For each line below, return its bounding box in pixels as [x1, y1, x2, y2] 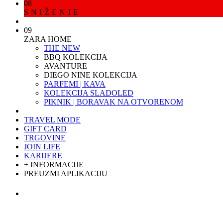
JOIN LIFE [24, 142, 60, 151]
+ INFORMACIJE [24, 160, 84, 169]
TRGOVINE [24, 133, 66, 142]
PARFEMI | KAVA [44, 80, 106, 88]
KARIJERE [24, 151, 62, 160]
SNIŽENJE [24, 8, 81, 16]
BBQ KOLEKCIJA [44, 53, 108, 61]
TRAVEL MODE [24, 115, 81, 124]
